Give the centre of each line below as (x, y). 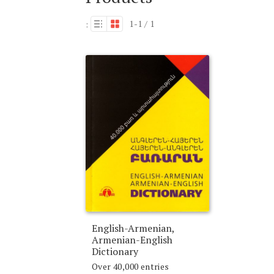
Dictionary (115, 251)
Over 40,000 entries (131, 266)
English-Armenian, (133, 228)
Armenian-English (132, 239)
